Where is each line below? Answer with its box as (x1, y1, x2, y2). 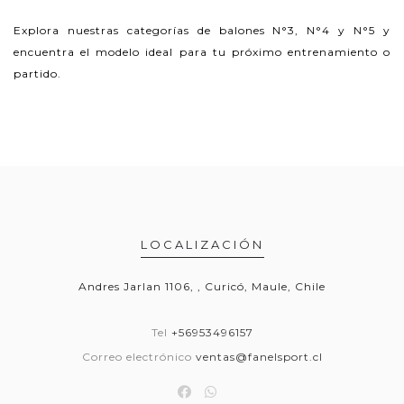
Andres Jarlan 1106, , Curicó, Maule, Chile (78, 279, 326, 293)
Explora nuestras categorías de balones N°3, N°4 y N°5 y (14, 23, 390, 37)
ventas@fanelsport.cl (195, 349, 323, 363)
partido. (14, 66, 61, 80)
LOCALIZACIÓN (140, 236, 264, 252)
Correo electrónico (81, 349, 196, 363)
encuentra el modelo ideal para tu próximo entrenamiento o (14, 44, 390, 59)
